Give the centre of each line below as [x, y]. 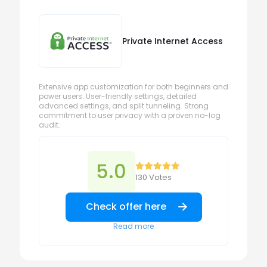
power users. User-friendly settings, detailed [118, 96]
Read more [133, 226]
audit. [49, 125]
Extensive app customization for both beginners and [133, 87]
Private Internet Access [173, 41]
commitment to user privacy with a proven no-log [130, 115]
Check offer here [126, 207]
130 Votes [153, 177]
